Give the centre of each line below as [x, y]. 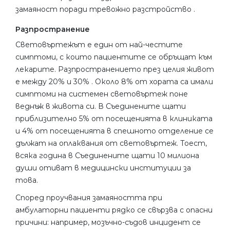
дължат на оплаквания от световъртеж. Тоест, [111, 143]
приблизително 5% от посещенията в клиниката [114, 118]
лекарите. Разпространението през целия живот [115, 69]
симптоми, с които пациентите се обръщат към [114, 57]
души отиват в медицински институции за [103, 168]
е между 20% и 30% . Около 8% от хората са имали [114, 81]
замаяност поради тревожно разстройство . [105, 9]
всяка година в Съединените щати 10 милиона [107, 155]
